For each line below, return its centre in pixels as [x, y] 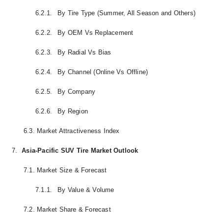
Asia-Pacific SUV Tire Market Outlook [80, 150]
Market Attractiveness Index [78, 131]
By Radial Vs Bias [84, 52]
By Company [77, 91]
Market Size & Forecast [72, 170]
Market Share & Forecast [74, 209]
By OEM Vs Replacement [96, 32]
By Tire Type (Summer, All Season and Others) [127, 13]
